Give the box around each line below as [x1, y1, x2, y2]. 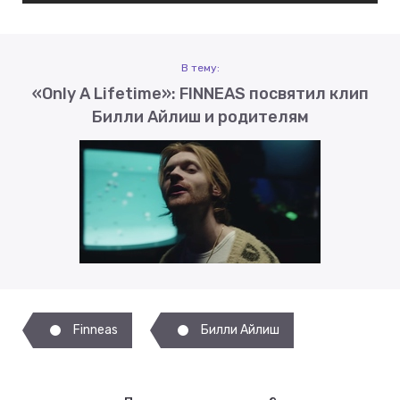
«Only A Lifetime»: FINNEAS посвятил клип [31, 84, 369, 104]
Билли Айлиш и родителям [91, 107, 309, 128]
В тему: [180, 62, 220, 75]
